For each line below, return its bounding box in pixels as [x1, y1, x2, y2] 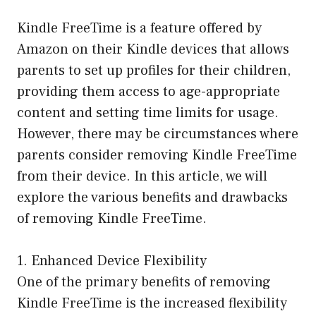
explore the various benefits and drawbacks [17, 188, 288, 207]
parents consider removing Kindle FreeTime [17, 146, 297, 165]
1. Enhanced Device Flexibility [17, 252, 207, 271]
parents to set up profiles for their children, [17, 61, 291, 80]
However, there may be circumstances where [17, 125, 298, 144]
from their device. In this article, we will [17, 167, 267, 186]
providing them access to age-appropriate [17, 83, 280, 102]
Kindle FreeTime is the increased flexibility [17, 294, 287, 313]
